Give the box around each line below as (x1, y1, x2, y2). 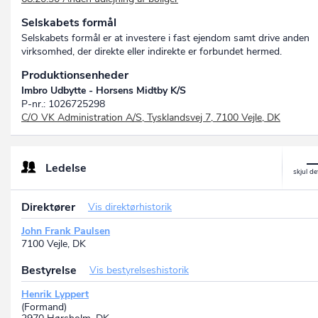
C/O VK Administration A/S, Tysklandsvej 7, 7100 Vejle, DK (21, 111, 280, 125)
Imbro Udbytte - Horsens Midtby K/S (21, 84, 186, 98)
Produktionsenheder (21, 67, 128, 84)
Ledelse (45, 160, 87, 177)
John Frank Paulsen (21, 224, 110, 238)
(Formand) (21, 300, 67, 314)
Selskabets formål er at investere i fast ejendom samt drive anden (21, 31, 309, 45)
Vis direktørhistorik (88, 200, 172, 214)
